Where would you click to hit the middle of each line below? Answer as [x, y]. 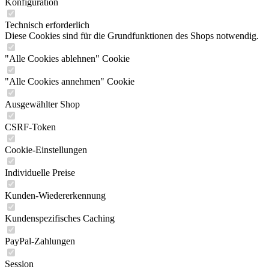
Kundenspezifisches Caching [60, 218]
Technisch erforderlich [47, 25]
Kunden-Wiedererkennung [55, 195]
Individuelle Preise [40, 173]
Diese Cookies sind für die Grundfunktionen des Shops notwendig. [132, 36]
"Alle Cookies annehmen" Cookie [70, 81]
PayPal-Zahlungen [40, 241]
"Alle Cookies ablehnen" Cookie [67, 59]
